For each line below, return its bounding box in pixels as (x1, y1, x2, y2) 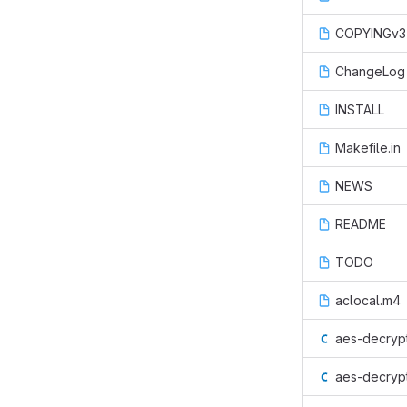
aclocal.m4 (335, 293, 401, 308)
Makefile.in (335, 140, 401, 155)
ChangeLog (335, 64, 405, 79)
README (335, 216, 386, 232)
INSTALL (335, 102, 384, 117)
